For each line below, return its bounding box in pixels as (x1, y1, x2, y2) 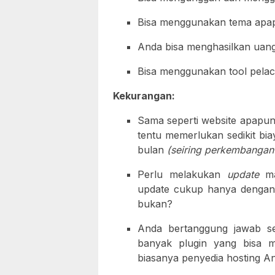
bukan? (137, 198, 172, 211)
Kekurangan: (113, 90, 175, 103)
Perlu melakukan (137, 168, 227, 181)
